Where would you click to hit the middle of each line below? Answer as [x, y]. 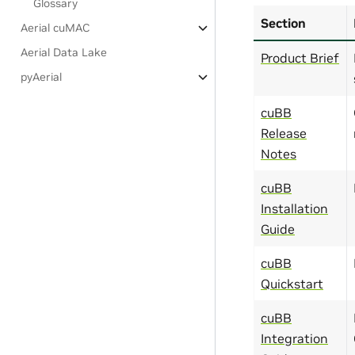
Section [283, 23]
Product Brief [300, 57]
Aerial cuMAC [55, 28]
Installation [294, 208]
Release [284, 133]
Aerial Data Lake [64, 52]
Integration [294, 338]
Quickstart [292, 283]
